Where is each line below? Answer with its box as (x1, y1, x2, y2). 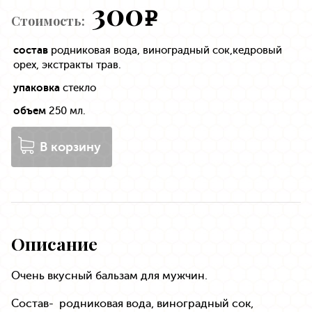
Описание (11, 232, 97, 256)
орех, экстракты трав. (13, 58, 121, 72)
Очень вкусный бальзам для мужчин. (11, 269, 208, 283)
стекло (63, 81, 96, 95)
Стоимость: (11, 13, 85, 30)
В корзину (40, 139, 101, 155)
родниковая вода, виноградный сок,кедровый (48, 44, 282, 57)
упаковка (13, 81, 63, 95)
